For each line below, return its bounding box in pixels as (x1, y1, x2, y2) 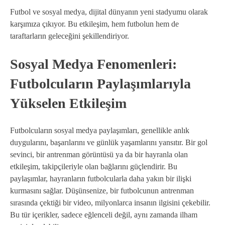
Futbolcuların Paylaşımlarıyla (10, 75, 191, 91)
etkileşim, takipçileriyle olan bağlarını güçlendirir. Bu (10, 162, 177, 171)
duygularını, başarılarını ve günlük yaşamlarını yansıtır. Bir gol (10, 138, 207, 147)
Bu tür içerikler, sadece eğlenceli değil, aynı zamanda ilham (10, 210, 197, 219)
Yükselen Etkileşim (10, 95, 127, 111)
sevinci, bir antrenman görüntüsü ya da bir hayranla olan (10, 150, 188, 159)
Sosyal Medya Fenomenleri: (10, 56, 177, 72)
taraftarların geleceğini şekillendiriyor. (10, 31, 129, 40)
